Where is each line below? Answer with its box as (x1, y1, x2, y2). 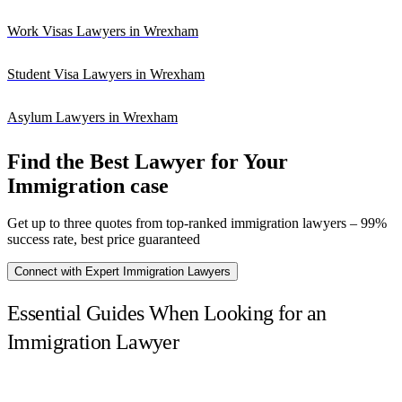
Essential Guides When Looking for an (7, 301, 327, 326)
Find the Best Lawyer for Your (7, 149, 288, 173)
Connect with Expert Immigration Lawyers (14, 265, 231, 279)
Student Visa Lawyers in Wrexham (7, 66, 205, 82)
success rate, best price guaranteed (7, 232, 200, 248)
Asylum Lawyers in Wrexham (7, 109, 178, 125)
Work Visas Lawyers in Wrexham (7, 22, 198, 39)
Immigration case (7, 173, 169, 197)
